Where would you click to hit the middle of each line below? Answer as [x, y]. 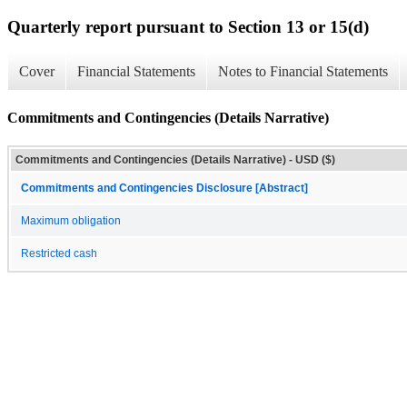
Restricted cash [59, 253]
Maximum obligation [71, 220]
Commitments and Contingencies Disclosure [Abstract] [164, 188]
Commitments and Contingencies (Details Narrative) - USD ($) [175, 159]
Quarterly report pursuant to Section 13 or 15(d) [188, 26]
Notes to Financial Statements [303, 72]
